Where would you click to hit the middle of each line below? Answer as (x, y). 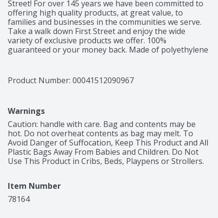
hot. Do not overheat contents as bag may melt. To (100, 134)
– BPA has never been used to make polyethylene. (99, 59)
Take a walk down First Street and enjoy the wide (97, 31)
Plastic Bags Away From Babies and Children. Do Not (103, 152)
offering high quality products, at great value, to (95, 13)
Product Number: (40, 81)
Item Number (34, 186)
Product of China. (39, 68)
